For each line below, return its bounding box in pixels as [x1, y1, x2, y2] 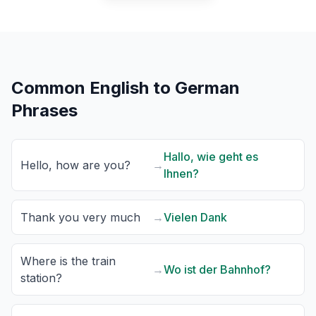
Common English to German [11, 78, 240, 98]
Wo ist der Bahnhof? [164, 262, 271, 276]
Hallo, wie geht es [164, 150, 258, 164]
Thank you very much [20, 210, 140, 224]
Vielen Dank [164, 210, 227, 224]
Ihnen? [164, 166, 199, 181]
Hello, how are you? [20, 158, 130, 172]
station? [20, 271, 62, 285]
